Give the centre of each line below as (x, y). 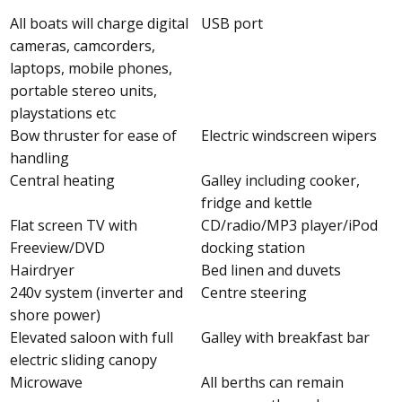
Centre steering (254, 293)
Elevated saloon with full (92, 337)
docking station (253, 248)
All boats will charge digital (100, 23)
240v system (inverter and (97, 293)
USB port (232, 23)
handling (40, 158)
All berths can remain (272, 382)
